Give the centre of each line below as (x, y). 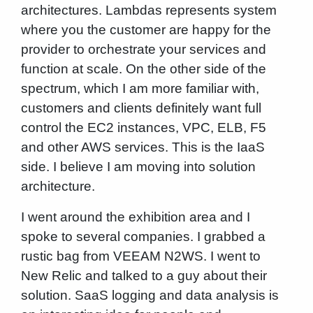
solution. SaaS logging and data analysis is (150, 296)
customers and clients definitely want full (141, 108)
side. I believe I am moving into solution (138, 167)
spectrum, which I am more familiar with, (140, 89)
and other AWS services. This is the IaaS (143, 147)
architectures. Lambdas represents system (148, 10)
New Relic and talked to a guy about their (144, 276)
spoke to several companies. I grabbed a (143, 237)
